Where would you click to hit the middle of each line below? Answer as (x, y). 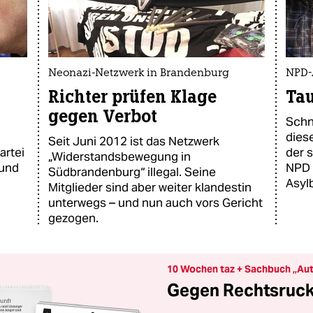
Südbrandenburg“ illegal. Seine (132, 172)
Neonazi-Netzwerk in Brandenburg (139, 74)
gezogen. (73, 218)
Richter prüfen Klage (132, 97)
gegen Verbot (103, 116)
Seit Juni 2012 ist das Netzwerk (134, 141)
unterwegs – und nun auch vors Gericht (155, 203)
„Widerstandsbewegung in (119, 156)
